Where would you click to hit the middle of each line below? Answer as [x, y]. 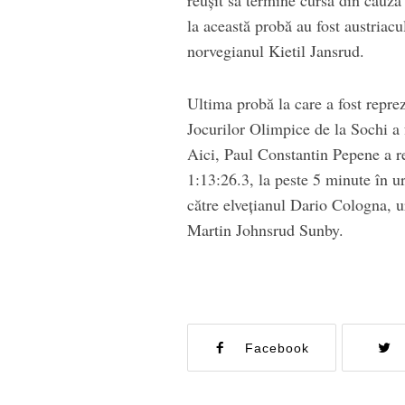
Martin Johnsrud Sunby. [265, 229]
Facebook [278, 348]
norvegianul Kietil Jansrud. [276, 50]
